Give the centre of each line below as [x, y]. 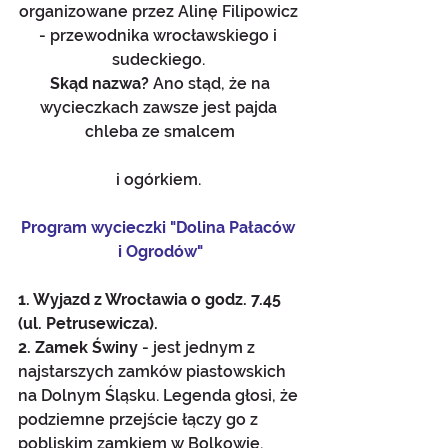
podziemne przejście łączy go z [140, 419]
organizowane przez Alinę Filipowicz [160, 11]
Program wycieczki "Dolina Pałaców [160, 227]
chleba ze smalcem [160, 131]
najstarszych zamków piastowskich [154, 371]
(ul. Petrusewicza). [88, 323]
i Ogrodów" [160, 251]
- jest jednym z [200, 347]
